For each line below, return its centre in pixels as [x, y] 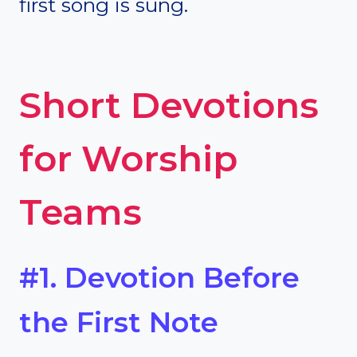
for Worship [128, 158]
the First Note [119, 322]
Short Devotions [169, 104]
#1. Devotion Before [159, 278]
